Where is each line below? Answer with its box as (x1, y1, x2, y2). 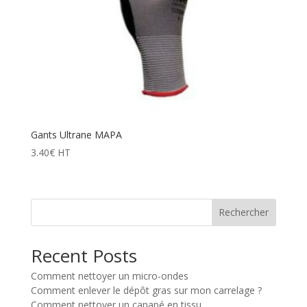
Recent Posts (30, 243, 137, 268)
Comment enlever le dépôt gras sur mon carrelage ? (30, 283, 262, 297)
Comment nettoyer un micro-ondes (30, 269, 188, 282)
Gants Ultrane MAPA (30, 128, 122, 142)
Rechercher (219, 206, 269, 219)
